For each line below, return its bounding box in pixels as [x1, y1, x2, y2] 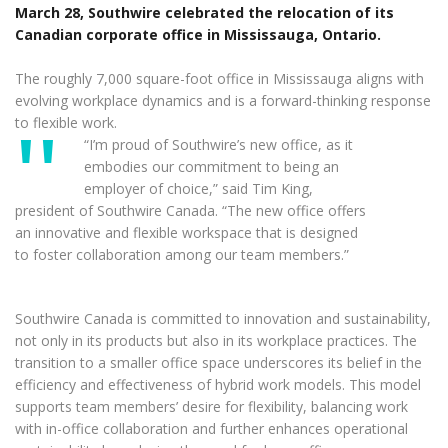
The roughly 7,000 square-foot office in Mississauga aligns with [15, 69, 424, 88]
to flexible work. [15, 113, 117, 132]
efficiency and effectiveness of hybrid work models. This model [15, 375, 421, 394]
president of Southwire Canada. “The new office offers [15, 201, 366, 220]
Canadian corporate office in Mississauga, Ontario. [15, 25, 381, 44]
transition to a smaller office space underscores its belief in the [15, 353, 422, 372]
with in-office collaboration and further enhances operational [15, 419, 408, 438]
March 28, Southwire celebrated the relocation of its [15, 3, 394, 22]
